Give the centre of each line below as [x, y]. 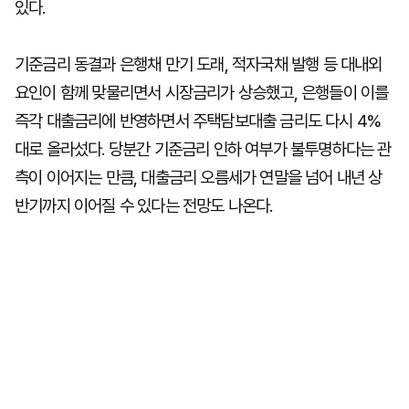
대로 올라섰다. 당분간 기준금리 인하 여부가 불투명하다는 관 [203, 149]
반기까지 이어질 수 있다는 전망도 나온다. [144, 206]
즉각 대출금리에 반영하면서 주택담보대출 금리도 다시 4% [198, 121]
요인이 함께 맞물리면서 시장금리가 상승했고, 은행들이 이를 [202, 93]
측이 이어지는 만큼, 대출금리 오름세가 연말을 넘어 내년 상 [199, 178]
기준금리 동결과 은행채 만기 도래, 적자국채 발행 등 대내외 [199, 64]
